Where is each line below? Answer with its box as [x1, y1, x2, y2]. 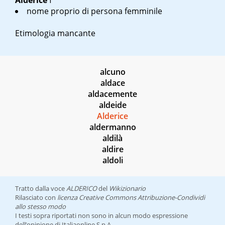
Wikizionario [109, 184, 146, 193]
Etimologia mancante [15, 28, 95, 39]
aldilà [102, 133, 123, 144]
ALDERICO [66, 184, 97, 193]
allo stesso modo [15, 202, 66, 211]
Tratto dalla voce [15, 184, 66, 193]
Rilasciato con [15, 193, 57, 202]
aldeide [98, 99, 127, 111]
